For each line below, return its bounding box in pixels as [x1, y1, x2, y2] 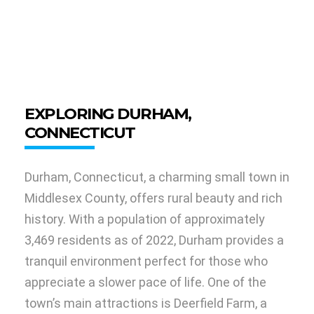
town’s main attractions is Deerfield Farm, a [25, 296, 267, 311]
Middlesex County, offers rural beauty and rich [25, 191, 282, 206]
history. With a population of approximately [25, 212, 265, 227]
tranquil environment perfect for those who [25, 254, 268, 269]
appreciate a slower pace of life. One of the [25, 275, 266, 290]
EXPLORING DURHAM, [25, 104, 191, 124]
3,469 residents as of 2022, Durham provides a [25, 233, 284, 248]
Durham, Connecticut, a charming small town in [25, 170, 289, 185]
